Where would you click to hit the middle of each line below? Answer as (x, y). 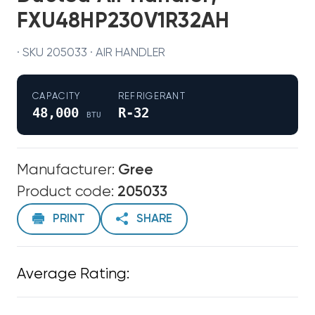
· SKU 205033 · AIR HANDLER (91, 53)
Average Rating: (73, 274)
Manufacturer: (67, 170)
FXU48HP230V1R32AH (123, 21)
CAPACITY (57, 96)
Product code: (67, 192)
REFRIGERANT (152, 96)
